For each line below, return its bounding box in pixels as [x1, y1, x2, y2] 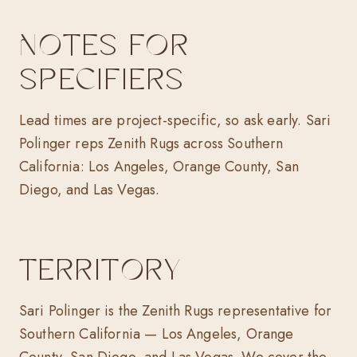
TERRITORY [19, 255, 181, 284]
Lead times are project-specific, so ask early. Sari [19, 110, 331, 131]
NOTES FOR [19, 30, 189, 59]
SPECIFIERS [19, 65, 185, 93]
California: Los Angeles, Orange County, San [19, 156, 299, 177]
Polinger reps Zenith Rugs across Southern [19, 133, 284, 154]
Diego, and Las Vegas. [19, 179, 160, 200]
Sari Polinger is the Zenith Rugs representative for [19, 300, 332, 321]
